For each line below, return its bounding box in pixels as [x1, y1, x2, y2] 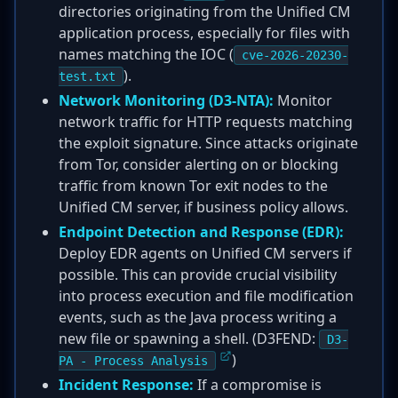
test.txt [59, 69, 115, 84]
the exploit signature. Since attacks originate [59, 133, 358, 153]
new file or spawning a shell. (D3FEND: [59, 329, 319, 348]
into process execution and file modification [59, 286, 354, 306]
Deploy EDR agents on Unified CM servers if [59, 243, 352, 263]
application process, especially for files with [59, 23, 350, 43]
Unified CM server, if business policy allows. [59, 197, 348, 217]
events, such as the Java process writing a [59, 307, 337, 327]
